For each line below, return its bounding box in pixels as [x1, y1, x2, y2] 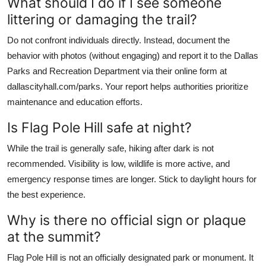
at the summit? [7, 227, 101, 245]
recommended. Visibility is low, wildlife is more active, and [7, 158, 230, 169]
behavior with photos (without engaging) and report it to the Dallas [7, 50, 258, 61]
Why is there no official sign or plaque [7, 211, 246, 229]
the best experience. [7, 189, 85, 199]
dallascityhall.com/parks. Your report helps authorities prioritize [7, 81, 248, 91]
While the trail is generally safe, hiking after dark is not [7, 142, 214, 153]
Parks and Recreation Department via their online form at [7, 65, 227, 76]
